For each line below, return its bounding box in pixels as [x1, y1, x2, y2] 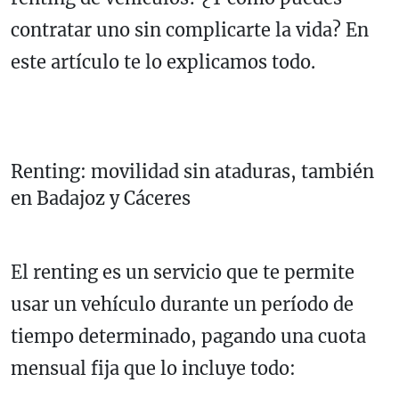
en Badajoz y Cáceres [11, 186, 191, 209]
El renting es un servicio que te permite [11, 260, 354, 283]
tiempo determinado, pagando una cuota [11, 324, 366, 347]
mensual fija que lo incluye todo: [11, 356, 296, 379]
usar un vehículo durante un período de [11, 292, 354, 315]
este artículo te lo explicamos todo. [11, 50, 315, 73]
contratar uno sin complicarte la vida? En [11, 18, 369, 41]
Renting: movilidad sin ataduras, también [11, 159, 374, 183]
